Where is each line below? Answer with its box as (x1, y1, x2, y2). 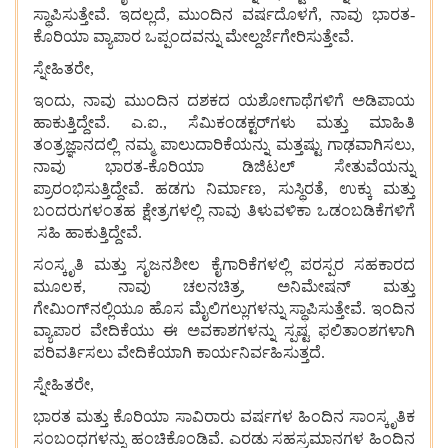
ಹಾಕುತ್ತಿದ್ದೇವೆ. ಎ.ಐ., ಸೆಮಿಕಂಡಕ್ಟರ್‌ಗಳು (33, 114, 296, 132)
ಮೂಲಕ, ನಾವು (33, 278, 151, 296)
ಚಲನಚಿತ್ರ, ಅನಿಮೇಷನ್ (183, 278, 351, 296)
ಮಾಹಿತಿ (369, 114, 415, 132)
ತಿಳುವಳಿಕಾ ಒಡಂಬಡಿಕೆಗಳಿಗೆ (247, 202, 415, 220)
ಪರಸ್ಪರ (299, 256, 344, 274)
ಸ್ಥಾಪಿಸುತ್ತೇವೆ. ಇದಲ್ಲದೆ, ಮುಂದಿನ (33, 6, 234, 24)
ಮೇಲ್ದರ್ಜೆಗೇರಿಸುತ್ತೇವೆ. (225, 28, 354, 46)
